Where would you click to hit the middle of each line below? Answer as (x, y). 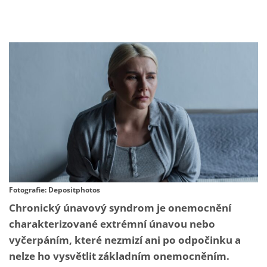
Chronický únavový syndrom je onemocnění (120, 207)
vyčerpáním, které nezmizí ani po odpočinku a (125, 240)
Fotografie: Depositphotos (55, 190)
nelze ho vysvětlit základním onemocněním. (119, 256)
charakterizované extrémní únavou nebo (112, 223)
